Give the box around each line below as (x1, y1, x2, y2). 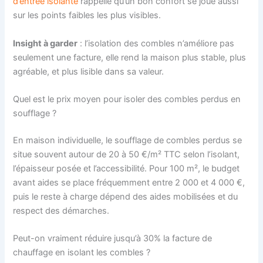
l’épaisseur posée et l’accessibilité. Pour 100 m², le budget (13, 163, 240, 174)
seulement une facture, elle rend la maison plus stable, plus (13, 52, 247, 63)
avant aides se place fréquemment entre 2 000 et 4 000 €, (13, 177, 245, 188)
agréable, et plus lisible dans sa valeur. (13, 66, 164, 77)
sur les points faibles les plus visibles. (13, 10, 161, 21)
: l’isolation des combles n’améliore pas (77, 38, 235, 49)
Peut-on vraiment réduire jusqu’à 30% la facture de (13, 233, 213, 244)
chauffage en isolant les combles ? (13, 247, 151, 258)
